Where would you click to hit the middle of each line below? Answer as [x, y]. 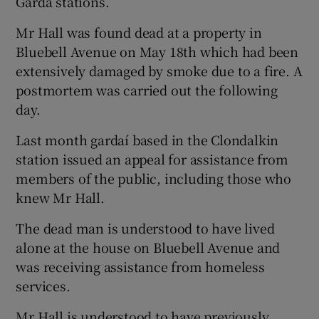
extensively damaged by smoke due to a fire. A [159, 70]
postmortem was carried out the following [147, 89]
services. [43, 285]
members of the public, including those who [154, 178]
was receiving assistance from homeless [140, 266]
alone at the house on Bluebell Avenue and [148, 247]
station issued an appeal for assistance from [152, 158]
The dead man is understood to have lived [145, 228]
